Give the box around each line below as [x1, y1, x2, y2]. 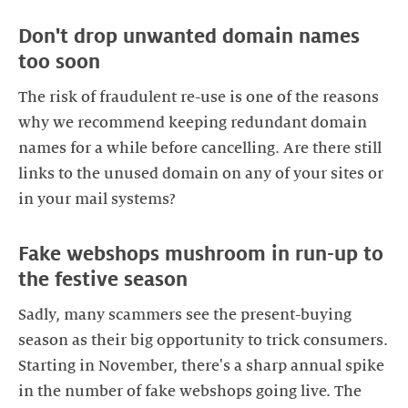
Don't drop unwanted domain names [18, 25, 360, 47]
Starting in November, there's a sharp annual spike [18, 358, 384, 375]
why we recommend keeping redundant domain [18, 115, 367, 132]
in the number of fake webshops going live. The [18, 383, 362, 401]
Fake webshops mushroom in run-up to [18, 243, 383, 266]
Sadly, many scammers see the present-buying [18, 307, 352, 324]
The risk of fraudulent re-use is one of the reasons [18, 89, 379, 107]
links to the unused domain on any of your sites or [18, 166, 383, 183]
